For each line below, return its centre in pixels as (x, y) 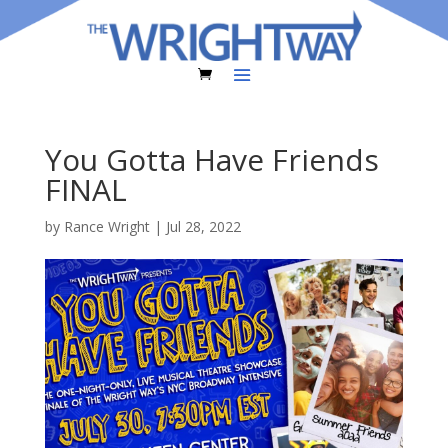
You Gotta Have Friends (211, 159)
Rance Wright (106, 226)
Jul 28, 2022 (203, 226)
